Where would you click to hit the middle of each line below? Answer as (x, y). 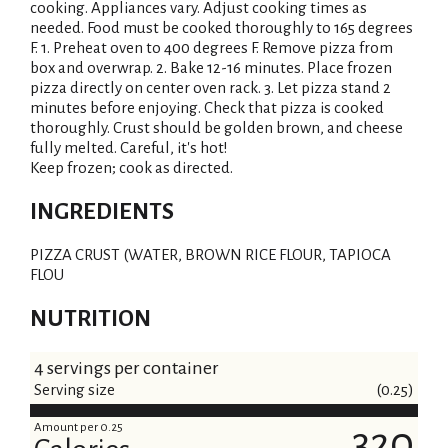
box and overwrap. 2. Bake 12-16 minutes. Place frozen (211, 67)
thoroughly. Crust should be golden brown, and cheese (216, 127)
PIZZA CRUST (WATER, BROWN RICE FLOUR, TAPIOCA (210, 254)
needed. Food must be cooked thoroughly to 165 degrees (221, 27)
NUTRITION (90, 318)
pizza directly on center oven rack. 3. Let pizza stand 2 (210, 87)
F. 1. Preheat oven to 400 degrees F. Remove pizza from (211, 47)
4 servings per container (126, 368)
